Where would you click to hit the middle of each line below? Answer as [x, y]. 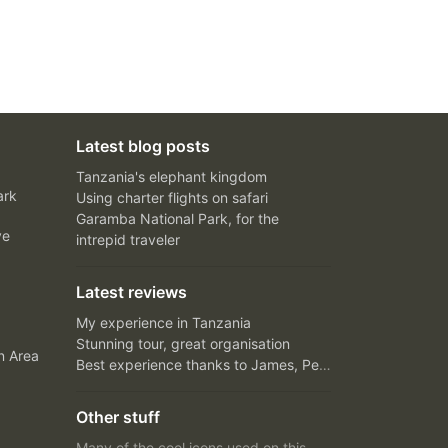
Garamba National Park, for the [177, 218]
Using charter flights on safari [172, 197]
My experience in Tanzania [163, 322]
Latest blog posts [143, 145]
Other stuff [118, 416]
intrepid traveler [128, 239]
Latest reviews [131, 291]
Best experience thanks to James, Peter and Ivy [325, 364]
